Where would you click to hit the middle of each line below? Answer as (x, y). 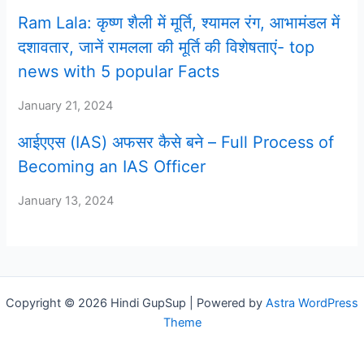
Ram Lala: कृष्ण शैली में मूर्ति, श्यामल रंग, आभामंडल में (179, 22)
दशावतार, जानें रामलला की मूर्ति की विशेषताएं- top (167, 47)
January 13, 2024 (66, 200)
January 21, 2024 (66, 105)
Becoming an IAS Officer (112, 166)
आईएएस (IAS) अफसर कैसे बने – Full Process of (176, 142)
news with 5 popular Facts (119, 71)
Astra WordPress (312, 303)
